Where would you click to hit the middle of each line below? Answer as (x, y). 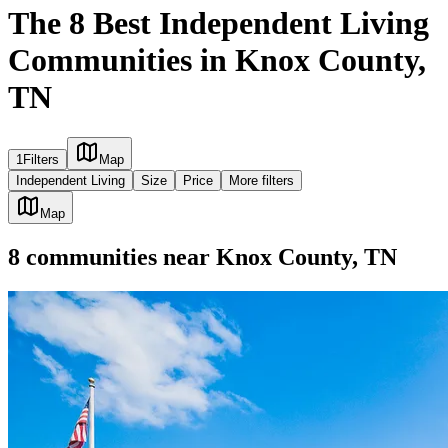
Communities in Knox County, (217, 59)
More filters (261, 181)
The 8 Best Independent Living (218, 22)
